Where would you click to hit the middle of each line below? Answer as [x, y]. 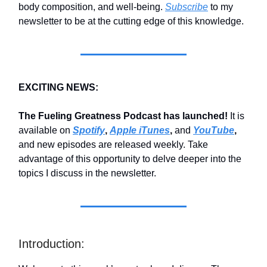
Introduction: [52, 244]
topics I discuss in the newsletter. [87, 173]
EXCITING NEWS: [58, 88]
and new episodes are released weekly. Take [113, 145]
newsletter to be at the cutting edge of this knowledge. [131, 21]
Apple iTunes [140, 131]
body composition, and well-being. [92, 7]
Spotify [89, 131]
